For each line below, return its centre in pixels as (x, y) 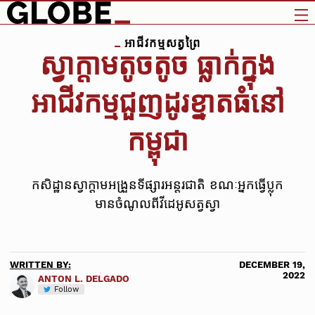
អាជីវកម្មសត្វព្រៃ (160, 43)
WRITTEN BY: (40, 264)
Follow (66, 289)
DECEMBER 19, (272, 264)
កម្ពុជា (157, 141)
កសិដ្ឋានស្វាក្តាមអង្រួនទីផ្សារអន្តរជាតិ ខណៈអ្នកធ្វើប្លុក (157, 185)
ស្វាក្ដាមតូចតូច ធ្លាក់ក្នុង (157, 65)
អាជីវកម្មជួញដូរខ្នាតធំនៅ (157, 103)
